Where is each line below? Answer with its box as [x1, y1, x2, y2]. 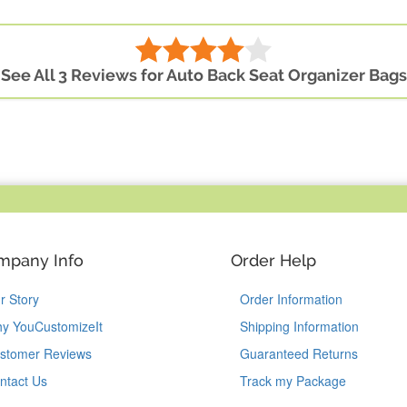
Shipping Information [240, 317, 359, 336]
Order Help [231, 251, 316, 271]
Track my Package [240, 372, 346, 391]
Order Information [240, 290, 342, 309]
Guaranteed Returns [240, 344, 358, 363]
